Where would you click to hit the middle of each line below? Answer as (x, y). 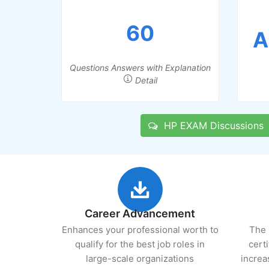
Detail (145, 80)
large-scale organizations (140, 258)
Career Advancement (140, 213)
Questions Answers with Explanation (140, 68)
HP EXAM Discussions (210, 125)
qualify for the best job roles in (140, 244)
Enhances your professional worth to (140, 230)
